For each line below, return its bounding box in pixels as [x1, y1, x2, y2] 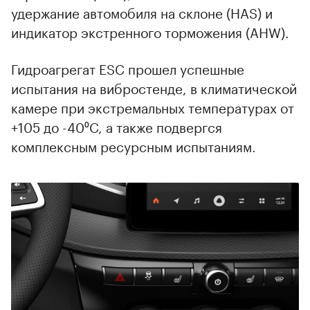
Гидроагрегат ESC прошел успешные [11, 57, 244, 78]
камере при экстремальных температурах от [11, 95, 294, 117]
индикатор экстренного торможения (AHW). [11, 20, 289, 42]
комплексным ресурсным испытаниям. [11, 134, 256, 156]
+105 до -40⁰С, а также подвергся [11, 115, 222, 136]
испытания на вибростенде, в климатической [11, 76, 297, 98]
